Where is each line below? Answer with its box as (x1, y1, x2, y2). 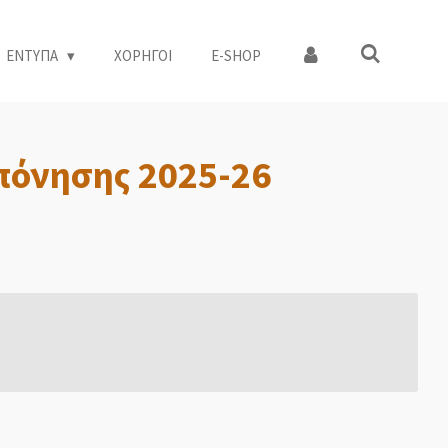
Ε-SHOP (211, 45, 261, 65)
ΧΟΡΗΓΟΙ (114, 45, 172, 65)
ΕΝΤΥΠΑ (6, 45, 61, 65)
